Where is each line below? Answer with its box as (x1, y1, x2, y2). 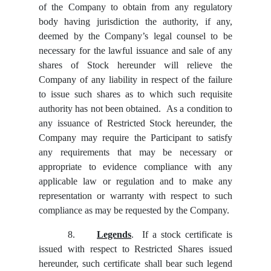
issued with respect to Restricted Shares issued (39, 244, 232, 255)
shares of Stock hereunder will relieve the (39, 60, 232, 71)
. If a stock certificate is (131, 229, 232, 240)
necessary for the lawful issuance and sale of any (39, 45, 232, 56)
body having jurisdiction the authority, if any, (39, 16, 232, 27)
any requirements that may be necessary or (39, 147, 232, 158)
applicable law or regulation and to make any (39, 176, 232, 187)
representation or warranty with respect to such (39, 191, 232, 201)
